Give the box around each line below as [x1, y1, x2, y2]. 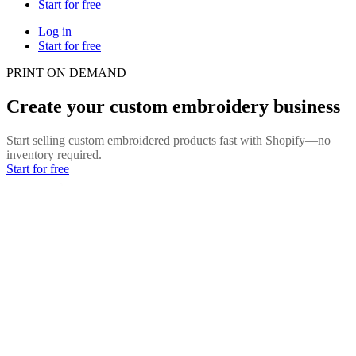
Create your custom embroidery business [6, 95, 340, 117]
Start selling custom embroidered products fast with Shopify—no [6, 133, 331, 147]
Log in [38, 24, 72, 38]
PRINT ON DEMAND [6, 65, 126, 79]
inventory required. [6, 147, 102, 161]
